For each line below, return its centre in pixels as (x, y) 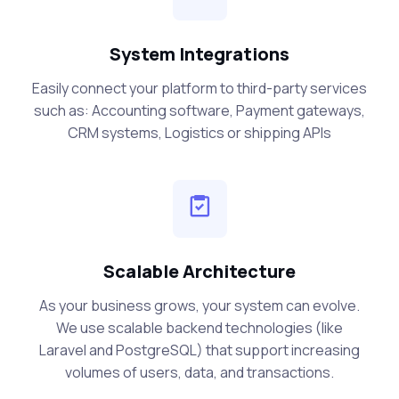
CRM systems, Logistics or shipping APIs (199, 133)
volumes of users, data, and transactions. (199, 373)
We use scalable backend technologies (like (199, 328)
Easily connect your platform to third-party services (199, 89)
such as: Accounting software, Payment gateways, (199, 111)
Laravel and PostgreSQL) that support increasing (199, 350)
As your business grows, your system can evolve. (199, 306)
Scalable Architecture (199, 272)
